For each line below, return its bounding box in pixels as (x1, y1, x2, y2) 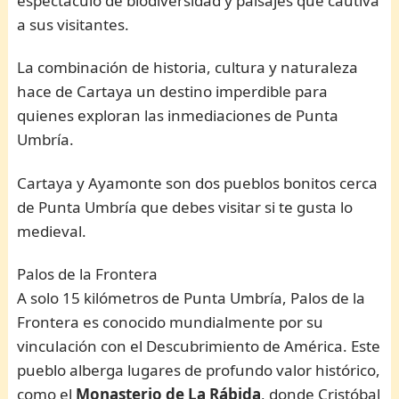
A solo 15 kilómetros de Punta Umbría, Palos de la (17, 288, 366, 309)
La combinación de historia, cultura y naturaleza (17, 57, 359, 78)
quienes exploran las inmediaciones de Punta (17, 105, 339, 126)
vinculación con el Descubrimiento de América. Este (17, 336, 381, 357)
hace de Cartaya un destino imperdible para (17, 81, 329, 102)
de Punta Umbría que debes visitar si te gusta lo (17, 196, 354, 217)
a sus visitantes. (17, 14, 130, 36)
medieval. (17, 220, 87, 241)
